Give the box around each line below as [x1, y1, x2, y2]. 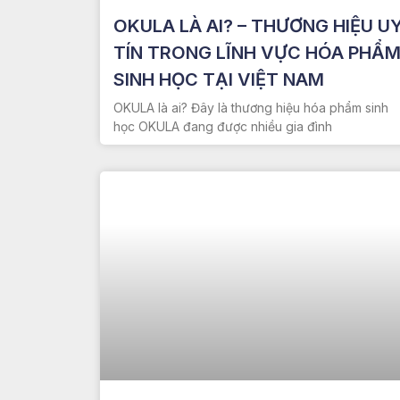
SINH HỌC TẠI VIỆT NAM [113, 68, 324, 90]
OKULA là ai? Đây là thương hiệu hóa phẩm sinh [113, 99, 388, 115]
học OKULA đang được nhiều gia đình [113, 118, 332, 134]
